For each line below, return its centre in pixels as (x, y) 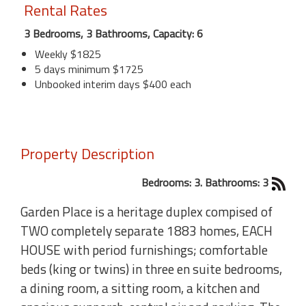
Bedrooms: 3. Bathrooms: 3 (205, 182)
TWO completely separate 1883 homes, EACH (147, 231)
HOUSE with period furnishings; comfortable (144, 250)
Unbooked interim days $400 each (113, 84)
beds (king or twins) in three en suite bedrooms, (151, 269)
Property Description (87, 153)
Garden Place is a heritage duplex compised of (147, 212)
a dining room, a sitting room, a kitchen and (140, 288)
